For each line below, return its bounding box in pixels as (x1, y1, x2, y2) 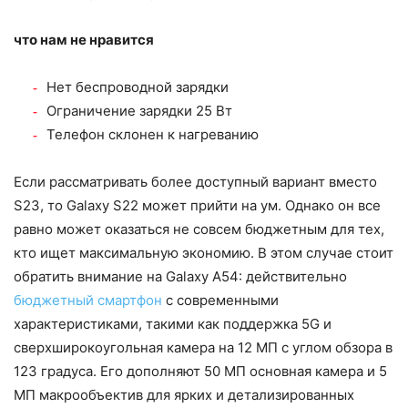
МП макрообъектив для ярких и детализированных (14, 385, 354, 403)
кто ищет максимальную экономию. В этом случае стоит (14, 243, 393, 261)
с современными (162, 291, 279, 309)
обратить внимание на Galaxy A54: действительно (14, 267, 347, 285)
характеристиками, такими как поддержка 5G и (14, 314, 331, 332)
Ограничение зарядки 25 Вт (46, 101, 232, 119)
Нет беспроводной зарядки (46, 77, 229, 96)
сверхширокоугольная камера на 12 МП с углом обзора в (14, 338, 393, 356)
